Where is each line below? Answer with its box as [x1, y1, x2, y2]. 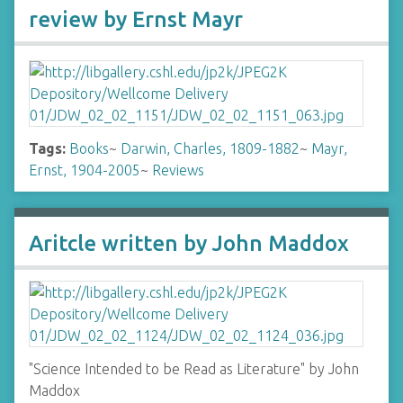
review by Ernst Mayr [29, 7, 243, 31]
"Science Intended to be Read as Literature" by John [29, 361, 359, 377]
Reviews [152, 162, 204, 178]
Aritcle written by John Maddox [29, 231, 349, 255]
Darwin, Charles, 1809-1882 [121, 140, 300, 157]
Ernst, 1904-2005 [29, 162, 140, 178]
